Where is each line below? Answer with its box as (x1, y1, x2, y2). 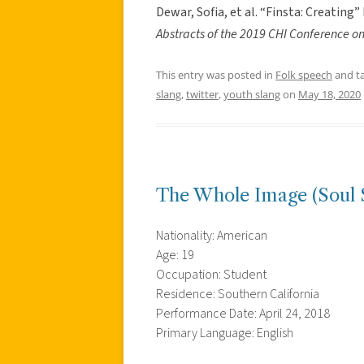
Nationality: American (156, 226, 267, 245)
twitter (186, 86, 219, 102)
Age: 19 (156, 245, 194, 264)
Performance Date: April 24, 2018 (156, 304, 330, 323)
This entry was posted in (156, 67, 275, 82)
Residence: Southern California (156, 284, 319, 303)
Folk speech (275, 67, 332, 82)
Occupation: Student (156, 265, 266, 284)
